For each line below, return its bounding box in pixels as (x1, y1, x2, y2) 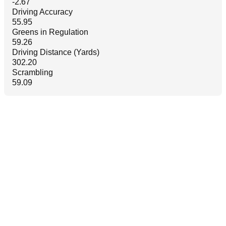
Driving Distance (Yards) (12, 48, 99, 56)
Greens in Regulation (12, 28, 88, 36)
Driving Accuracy (12, 8, 73, 16)
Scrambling (12, 68, 53, 77)
